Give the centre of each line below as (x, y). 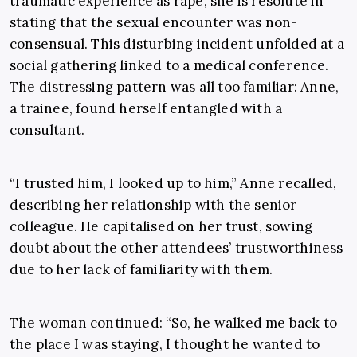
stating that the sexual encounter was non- (154, 23)
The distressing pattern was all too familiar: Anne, (175, 87)
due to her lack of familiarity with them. (141, 270)
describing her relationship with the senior (153, 205)
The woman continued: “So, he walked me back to (174, 323)
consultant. (47, 130)
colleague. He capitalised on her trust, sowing (161, 227)
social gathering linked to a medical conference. (169, 66)
